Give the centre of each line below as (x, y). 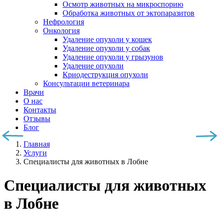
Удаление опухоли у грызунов (113, 57)
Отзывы (37, 119)
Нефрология (64, 22)
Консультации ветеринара (86, 83)
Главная (37, 144)
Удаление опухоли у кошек (107, 39)
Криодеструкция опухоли (105, 75)
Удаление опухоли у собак (106, 48)
